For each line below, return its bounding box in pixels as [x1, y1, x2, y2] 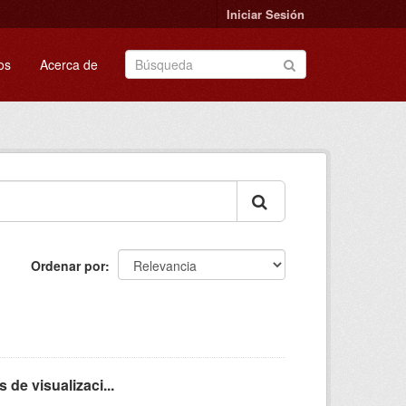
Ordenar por [31, 256, 105, 275]
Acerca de [40, 55, 98, 73]
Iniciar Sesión [227, 5, 304, 23]
